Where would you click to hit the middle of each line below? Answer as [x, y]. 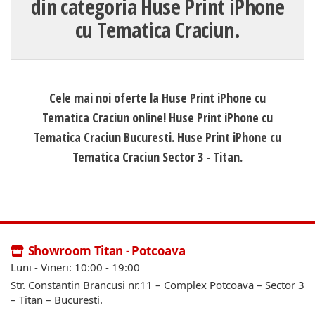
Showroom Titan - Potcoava [107, 250]
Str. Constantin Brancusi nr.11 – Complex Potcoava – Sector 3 [157, 284]
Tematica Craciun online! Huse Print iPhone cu [157, 117]
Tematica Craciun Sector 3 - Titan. [157, 156]
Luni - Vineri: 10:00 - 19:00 [75, 267]
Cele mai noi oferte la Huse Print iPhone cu [157, 97]
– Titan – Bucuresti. [57, 299]
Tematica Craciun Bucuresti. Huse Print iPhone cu [157, 137]
